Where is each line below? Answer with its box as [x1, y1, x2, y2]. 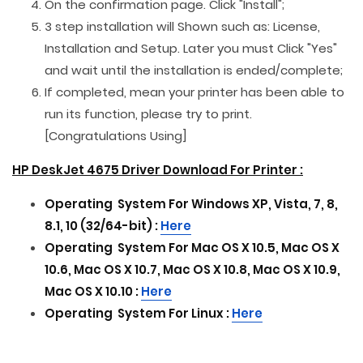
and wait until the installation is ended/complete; [45, 62, 343, 79]
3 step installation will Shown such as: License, [45, 18, 320, 35]
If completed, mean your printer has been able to [45, 83, 344, 100]
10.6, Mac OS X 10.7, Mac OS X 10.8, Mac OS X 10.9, [45, 261, 340, 278]
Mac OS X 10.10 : [45, 283, 141, 300]
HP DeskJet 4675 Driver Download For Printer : [12, 161, 303, 178]
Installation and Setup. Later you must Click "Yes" [45, 40, 337, 57]
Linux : [191, 305, 232, 322]
